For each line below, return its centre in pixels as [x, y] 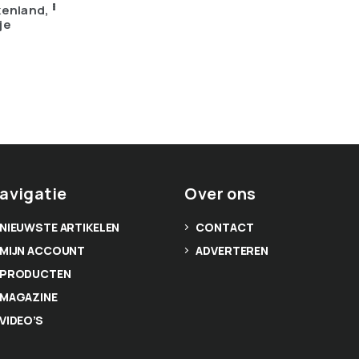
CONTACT [225, 227]
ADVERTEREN [232, 250]
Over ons [220, 193]
